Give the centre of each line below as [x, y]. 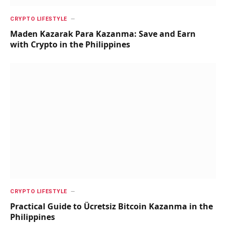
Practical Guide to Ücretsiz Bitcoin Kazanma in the [111, 207]
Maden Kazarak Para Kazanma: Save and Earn [103, 34]
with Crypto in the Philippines [70, 44]
